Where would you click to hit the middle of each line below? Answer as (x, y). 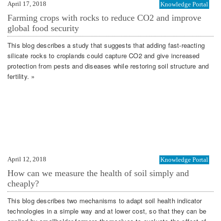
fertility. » (21, 76)
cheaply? (23, 184)
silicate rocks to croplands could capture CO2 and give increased (104, 55)
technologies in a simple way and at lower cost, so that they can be (107, 211)
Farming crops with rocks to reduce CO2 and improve (104, 18)
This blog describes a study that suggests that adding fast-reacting (106, 45)
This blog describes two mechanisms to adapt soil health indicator (105, 200)
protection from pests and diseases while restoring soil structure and (108, 66)
